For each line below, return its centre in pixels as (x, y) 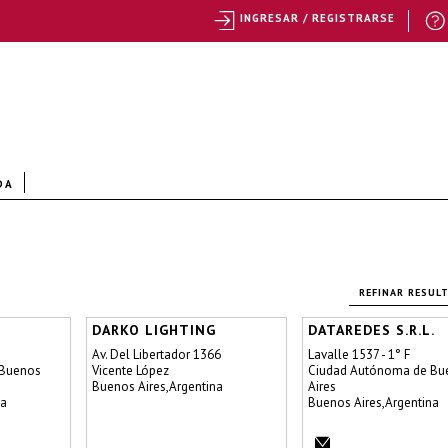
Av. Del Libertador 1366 (156, 354)
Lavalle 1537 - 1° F (359, 354)
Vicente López (130, 370)
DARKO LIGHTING (154, 330)
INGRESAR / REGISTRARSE (317, 18)
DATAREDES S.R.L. (371, 330)
